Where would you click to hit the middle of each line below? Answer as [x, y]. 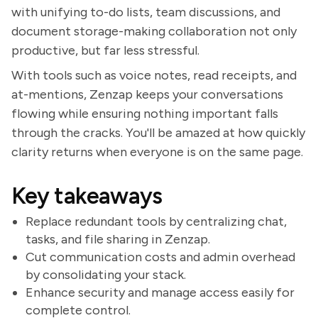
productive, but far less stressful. [105, 50]
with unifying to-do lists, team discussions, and [146, 12]
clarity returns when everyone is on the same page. [157, 152]
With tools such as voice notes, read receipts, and [154, 75]
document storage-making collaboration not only [154, 31]
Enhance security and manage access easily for [160, 292]
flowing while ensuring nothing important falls [145, 114]
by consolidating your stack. [106, 275]
